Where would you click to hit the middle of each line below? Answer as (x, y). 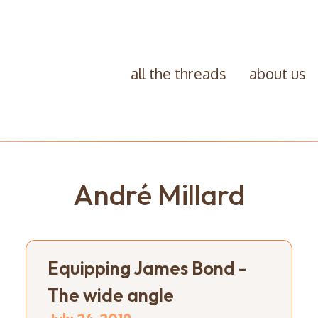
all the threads (178, 73)
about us (277, 73)
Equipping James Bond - (147, 268)
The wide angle (110, 295)
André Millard (159, 194)
